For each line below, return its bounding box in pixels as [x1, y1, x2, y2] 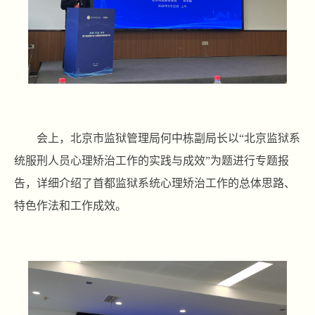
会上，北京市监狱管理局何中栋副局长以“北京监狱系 [37, 131, 300, 144]
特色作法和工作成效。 [14, 199, 127, 212]
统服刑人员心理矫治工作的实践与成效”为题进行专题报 [14, 154, 289, 167]
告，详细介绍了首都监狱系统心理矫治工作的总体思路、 [14, 176, 295, 189]
